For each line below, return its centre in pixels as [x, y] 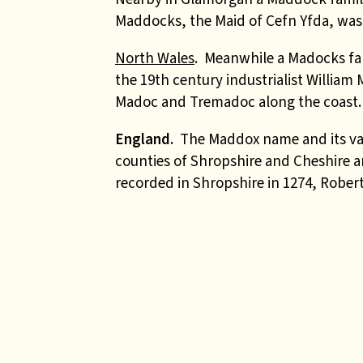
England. [144, 139]
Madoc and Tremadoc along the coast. [238, 102]
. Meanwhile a [239, 58]
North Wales [155, 58]
